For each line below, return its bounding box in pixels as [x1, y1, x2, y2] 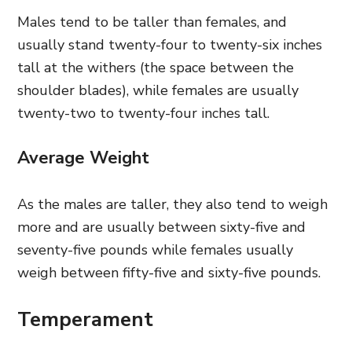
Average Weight [17, 145, 149, 170]
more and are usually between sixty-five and [17, 217, 306, 236]
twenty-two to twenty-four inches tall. [17, 103, 273, 123]
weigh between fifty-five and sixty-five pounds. [17, 262, 324, 282]
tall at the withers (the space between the [17, 57, 294, 77]
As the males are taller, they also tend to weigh [17, 194, 328, 214]
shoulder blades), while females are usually [17, 80, 299, 100]
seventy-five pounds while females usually [17, 240, 293, 259]
